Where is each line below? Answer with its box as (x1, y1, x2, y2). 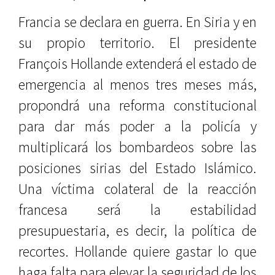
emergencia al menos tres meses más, (18, 75, 257, 94)
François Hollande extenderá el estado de (18, 54, 257, 73)
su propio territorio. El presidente (18, 33, 257, 52)
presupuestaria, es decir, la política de (18, 221, 257, 240)
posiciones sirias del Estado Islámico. (18, 158, 257, 177)
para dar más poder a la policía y (18, 117, 257, 136)
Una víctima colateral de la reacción (18, 179, 257, 198)
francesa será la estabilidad (18, 200, 257, 219)
